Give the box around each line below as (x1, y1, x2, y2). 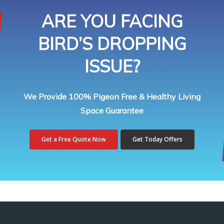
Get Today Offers (132, 135, 182, 144)
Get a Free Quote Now (41, 135, 106, 144)
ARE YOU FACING (41, 10, 183, 32)
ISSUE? (84, 55, 140, 77)
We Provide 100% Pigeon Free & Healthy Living (23, 91, 200, 102)
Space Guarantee (80, 105, 143, 116)
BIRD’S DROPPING (37, 33, 186, 55)
